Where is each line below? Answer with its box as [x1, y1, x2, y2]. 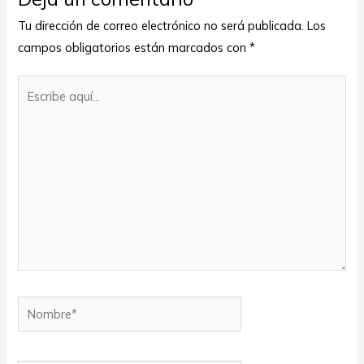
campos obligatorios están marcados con [18, 39, 250, 55]
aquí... [17, 100, 49, 116]
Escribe [17, 78, 56, 94]
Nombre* [17, 299, 67, 315]
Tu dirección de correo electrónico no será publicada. [18, 17, 305, 33]
